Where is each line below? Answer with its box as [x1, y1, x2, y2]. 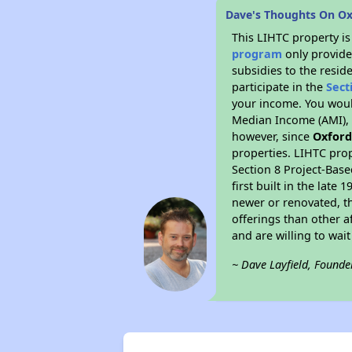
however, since [232, 129, 313, 144]
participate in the [232, 79, 327, 94]
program [232, 46, 283, 61]
